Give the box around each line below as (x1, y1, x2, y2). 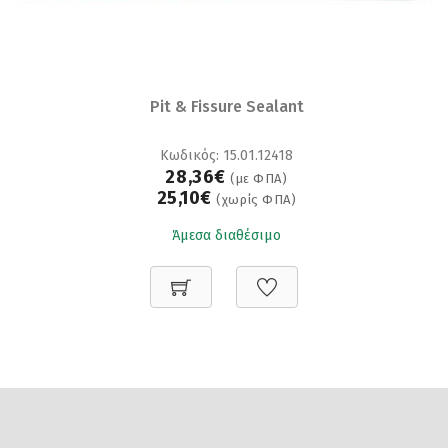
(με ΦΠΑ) (230, 170, 288, 186)
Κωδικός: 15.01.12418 (160, 146, 293, 164)
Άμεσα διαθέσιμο (172, 226, 281, 244)
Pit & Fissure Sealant (149, 96, 304, 116)
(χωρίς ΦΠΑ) (216, 191, 297, 207)
